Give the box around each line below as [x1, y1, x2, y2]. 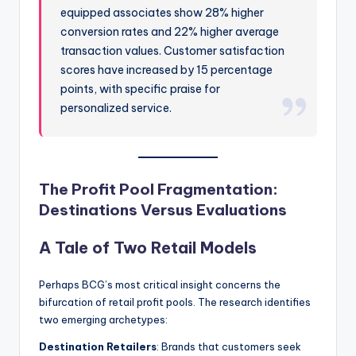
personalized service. [60, 100, 172, 115]
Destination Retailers [39, 339, 157, 353]
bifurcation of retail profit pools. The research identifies [39, 295, 311, 308]
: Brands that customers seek [157, 339, 301, 353]
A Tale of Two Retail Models [39, 237, 257, 257]
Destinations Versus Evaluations [39, 199, 287, 219]
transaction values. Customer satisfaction [60, 43, 285, 58]
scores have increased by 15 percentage [60, 62, 273, 77]
